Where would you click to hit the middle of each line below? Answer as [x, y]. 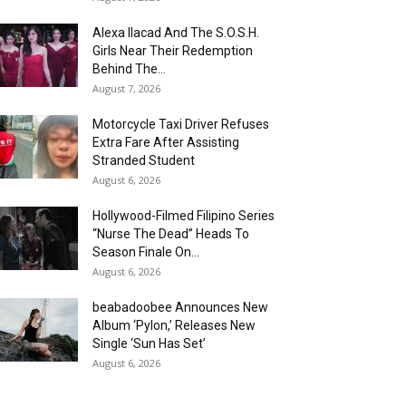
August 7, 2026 [126, 89]
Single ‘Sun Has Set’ [149, 344]
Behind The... [129, 69]
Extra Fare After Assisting [166, 143]
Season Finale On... [146, 252]
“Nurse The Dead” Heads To [171, 234]
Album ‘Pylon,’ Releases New [174, 326]
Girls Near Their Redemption [173, 51]
